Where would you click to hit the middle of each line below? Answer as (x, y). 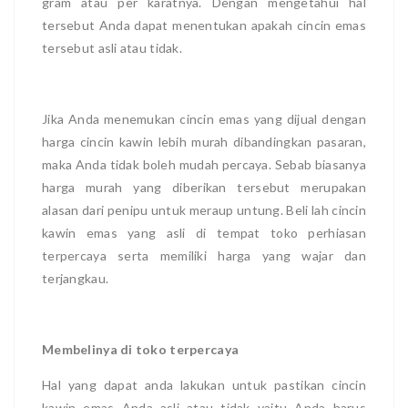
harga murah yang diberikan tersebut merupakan (204, 187)
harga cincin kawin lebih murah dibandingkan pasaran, (204, 141)
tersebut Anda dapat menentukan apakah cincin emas (204, 25)
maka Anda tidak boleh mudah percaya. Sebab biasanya (204, 164)
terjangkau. (76, 278)
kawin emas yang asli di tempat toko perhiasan (204, 232)
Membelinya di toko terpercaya (141, 349)
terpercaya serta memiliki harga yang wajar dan (204, 255)
